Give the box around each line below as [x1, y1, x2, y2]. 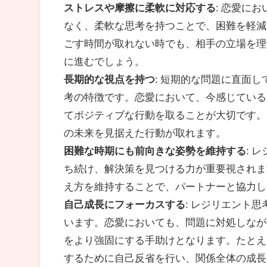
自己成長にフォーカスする [64, 198, 186, 209]
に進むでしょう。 [64, 55, 145, 66]
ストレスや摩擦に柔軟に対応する [64, 2, 216, 13]
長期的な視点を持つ [64, 73, 156, 84]
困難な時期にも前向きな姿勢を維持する [64, 145, 247, 156]
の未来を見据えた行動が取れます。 [64, 127, 226, 138]
